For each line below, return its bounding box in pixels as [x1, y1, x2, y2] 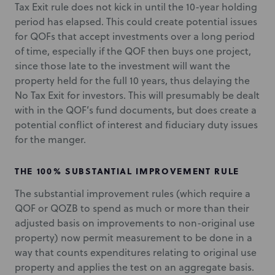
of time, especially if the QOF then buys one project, [15, 44, 251, 58]
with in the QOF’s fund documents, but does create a [15, 103, 257, 117]
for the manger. [15, 133, 86, 146]
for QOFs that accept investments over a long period [15, 29, 255, 43]
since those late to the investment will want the [15, 59, 230, 72]
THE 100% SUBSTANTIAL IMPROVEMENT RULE [15, 165, 240, 177]
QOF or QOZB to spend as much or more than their [15, 201, 249, 215]
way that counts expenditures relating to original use [15, 246, 257, 259]
